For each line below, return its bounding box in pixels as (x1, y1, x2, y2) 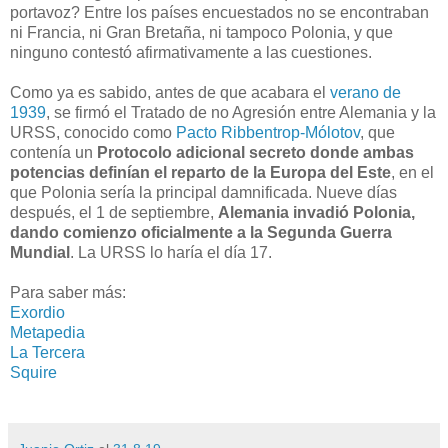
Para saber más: (10, 283, 126, 301)
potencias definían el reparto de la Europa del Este (10, 163, 391, 181)
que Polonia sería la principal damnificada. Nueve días (10, 183, 397, 201)
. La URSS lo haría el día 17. (70, 243, 272, 261)
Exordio (10, 303, 65, 321)
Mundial (10, 243, 70, 261)
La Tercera (10, 343, 85, 361)
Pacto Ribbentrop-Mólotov (176, 123, 360, 141)
